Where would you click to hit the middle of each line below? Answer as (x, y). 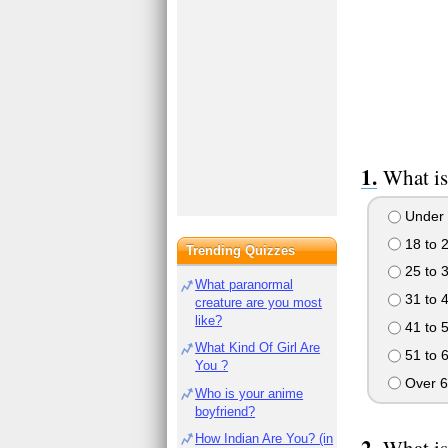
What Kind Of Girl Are (258, 348)
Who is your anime (249, 393)
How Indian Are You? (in (264, 438)
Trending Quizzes (241, 250)
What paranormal (244, 284)
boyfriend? (225, 411)
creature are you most (259, 302)
